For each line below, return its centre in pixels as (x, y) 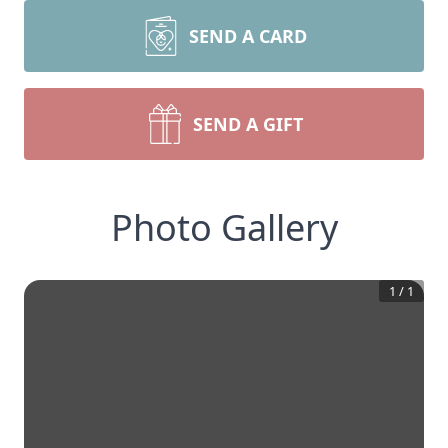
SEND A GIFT (248, 124)
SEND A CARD (248, 36)
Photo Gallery (224, 227)
